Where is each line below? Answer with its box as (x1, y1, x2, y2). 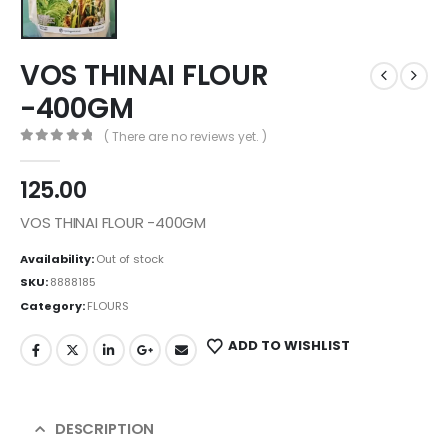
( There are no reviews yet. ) (103, 128, 267, 146)
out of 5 (30, 146, 107, 160)
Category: (20, 298, 87, 315)
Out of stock (96, 250, 164, 267)
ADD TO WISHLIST (227, 336, 350, 356)
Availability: (20, 250, 96, 267)
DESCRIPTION (54, 418, 155, 440)
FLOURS (87, 298, 129, 315)
